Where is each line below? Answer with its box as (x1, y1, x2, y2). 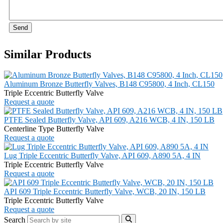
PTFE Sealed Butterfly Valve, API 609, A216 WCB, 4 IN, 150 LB (4, 115, 215, 124)
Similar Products (4, 47, 91, 61)
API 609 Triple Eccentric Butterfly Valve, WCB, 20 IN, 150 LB (4, 187, 206, 196)
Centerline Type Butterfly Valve (4, 124, 104, 133)
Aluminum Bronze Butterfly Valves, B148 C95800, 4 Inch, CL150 (4, 80, 215, 89)
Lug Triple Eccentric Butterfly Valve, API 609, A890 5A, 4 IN (4, 151, 201, 160)
